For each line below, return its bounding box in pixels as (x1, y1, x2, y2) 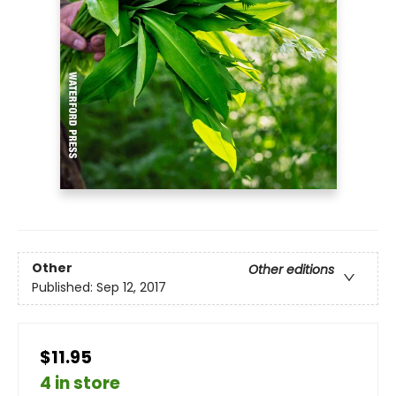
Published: (32, 278, 96, 296)
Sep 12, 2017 (96, 278, 166, 296)
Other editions (248, 260, 334, 278)
